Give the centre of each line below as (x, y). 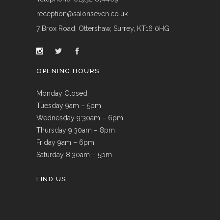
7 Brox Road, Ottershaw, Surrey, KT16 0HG (103, 28)
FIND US (51, 179)
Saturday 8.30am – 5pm (74, 154)
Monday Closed (62, 93)
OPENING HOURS (68, 71)
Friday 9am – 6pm (65, 142)
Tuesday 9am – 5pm (69, 105)
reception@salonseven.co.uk (82, 14)
